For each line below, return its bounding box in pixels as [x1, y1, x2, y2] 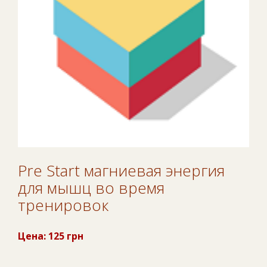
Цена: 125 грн [18, 229, 83, 243]
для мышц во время [18, 176, 164, 198]
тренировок [18, 194, 108, 216]
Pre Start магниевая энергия [18, 159, 225, 181]
